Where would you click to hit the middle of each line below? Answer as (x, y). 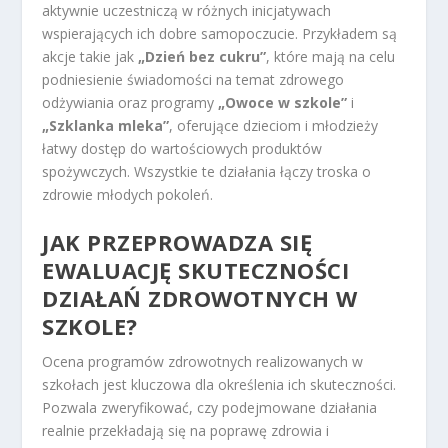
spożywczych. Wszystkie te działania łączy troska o (207, 171)
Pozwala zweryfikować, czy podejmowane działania (210, 408)
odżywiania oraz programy (130, 102)
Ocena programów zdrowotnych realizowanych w (203, 362)
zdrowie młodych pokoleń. (128, 194)
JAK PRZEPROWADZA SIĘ (177, 242)
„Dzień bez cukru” (202, 56)
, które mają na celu (331, 56)
